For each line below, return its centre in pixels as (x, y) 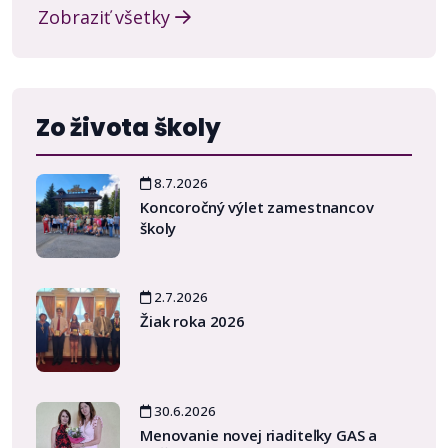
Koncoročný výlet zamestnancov (257, 207)
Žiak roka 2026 (192, 321)
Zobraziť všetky (106, 17)
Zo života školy (128, 127)
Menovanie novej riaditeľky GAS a (259, 435)
